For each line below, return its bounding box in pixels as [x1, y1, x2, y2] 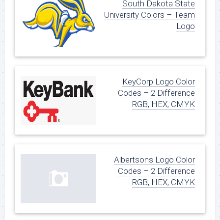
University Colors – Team [104, 9, 195, 20]
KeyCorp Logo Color [122, 77, 195, 87]
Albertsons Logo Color [114, 155, 195, 165]
